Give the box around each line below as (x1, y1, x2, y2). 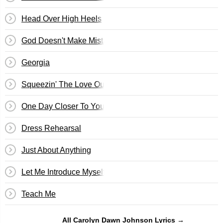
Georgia (21, 58, 50, 67)
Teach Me (21, 190, 56, 198)
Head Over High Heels (21, 14, 102, 23)
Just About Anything (21, 146, 91, 154)
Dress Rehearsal (21, 124, 81, 132)
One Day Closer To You (21, 102, 105, 111)
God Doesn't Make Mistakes (21, 36, 120, 45)
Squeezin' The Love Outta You (21, 80, 129, 89)
